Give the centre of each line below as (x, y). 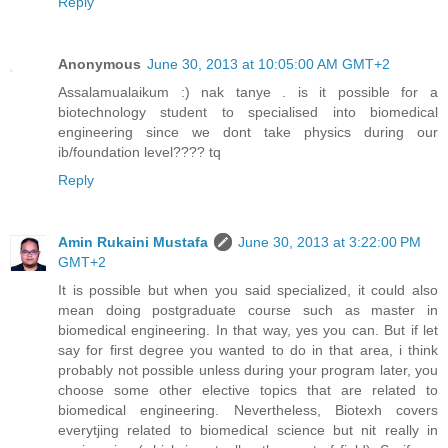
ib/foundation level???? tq (139, 151)
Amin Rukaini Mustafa (133, 241)
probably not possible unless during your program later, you (248, 369)
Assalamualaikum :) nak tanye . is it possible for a (248, 91)
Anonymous (99, 63)
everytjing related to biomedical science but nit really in (248, 429)
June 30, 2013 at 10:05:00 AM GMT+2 (268, 63)
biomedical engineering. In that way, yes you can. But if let (248, 329)
